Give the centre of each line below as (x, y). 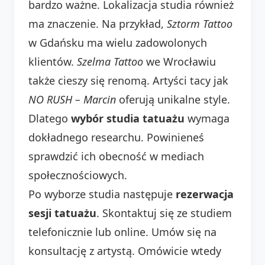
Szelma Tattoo (110, 61)
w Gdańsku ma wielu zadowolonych (118, 42)
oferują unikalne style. (173, 99)
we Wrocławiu (180, 61)
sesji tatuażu (62, 213)
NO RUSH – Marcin (72, 99)
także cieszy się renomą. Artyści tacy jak (128, 80)
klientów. (53, 61)
